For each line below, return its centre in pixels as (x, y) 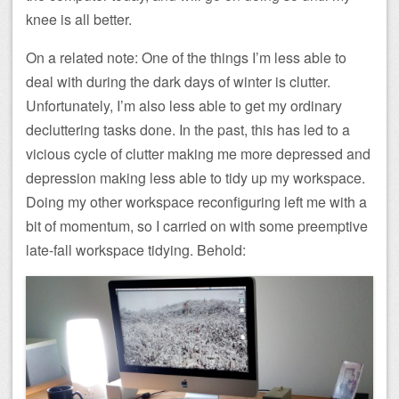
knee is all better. (79, 20)
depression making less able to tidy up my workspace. (195, 178)
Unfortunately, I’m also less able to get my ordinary (184, 106)
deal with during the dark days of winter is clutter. (178, 82)
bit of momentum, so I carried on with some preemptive (197, 226)
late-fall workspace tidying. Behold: (136, 250)
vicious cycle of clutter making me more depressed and (198, 154)
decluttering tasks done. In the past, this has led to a (188, 130)
